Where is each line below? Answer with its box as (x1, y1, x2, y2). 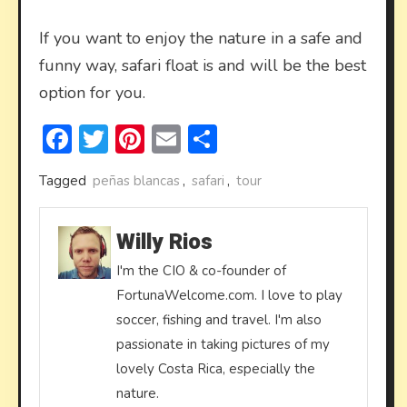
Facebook (72, 119, 192, 159)
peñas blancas (93, 172, 180, 191)
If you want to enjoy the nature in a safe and (39, 27, 362, 50)
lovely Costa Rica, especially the (115, 360, 315, 379)
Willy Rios (115, 226, 213, 259)
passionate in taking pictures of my (115, 335, 330, 354)
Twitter (108, 119, 201, 159)
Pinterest (144, 119, 263, 159)
